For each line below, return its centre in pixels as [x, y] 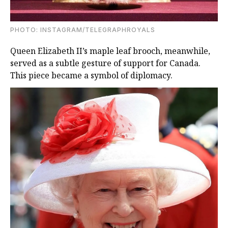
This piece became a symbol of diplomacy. [91, 75]
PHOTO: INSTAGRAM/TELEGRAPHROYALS [83, 30]
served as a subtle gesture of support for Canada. [105, 63]
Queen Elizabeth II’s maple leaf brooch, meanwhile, [110, 51]
